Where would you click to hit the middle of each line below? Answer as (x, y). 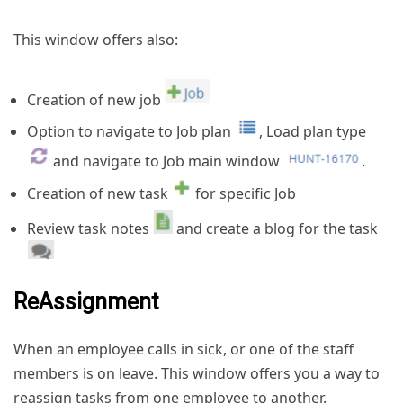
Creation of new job (96, 100)
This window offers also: (96, 40)
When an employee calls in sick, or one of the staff (184, 349)
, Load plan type (313, 132)
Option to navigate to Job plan (131, 132)
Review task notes (90, 229)
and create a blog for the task (275, 229)
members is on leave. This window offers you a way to (197, 374)
